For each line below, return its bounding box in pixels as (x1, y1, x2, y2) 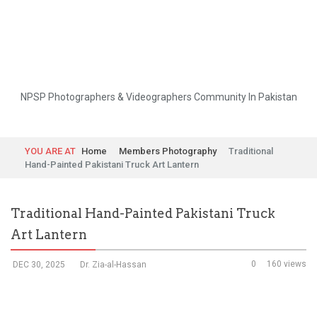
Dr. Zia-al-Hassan (80, 260, 146, 270)
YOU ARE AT (25, 146, 76, 156)
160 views (267, 259, 306, 269)
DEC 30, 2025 (13, 260, 65, 270)
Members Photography (119, 146, 217, 156)
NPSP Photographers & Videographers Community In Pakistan (20, 91, 297, 103)
